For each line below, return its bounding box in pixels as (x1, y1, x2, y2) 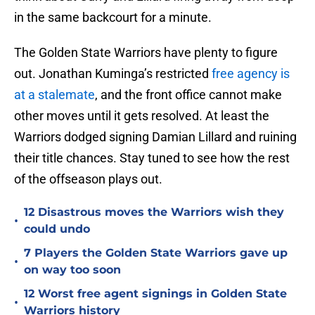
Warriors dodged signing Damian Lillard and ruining (14, 129, 297, 145)
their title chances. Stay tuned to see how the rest (14, 150, 290, 166)
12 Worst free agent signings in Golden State (24, 287, 287, 301)
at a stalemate (14, 87, 95, 103)
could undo (24, 222, 90, 236)
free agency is (212, 66, 290, 82)
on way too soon (24, 263, 121, 277)
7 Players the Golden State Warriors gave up (24, 246, 288, 260)
